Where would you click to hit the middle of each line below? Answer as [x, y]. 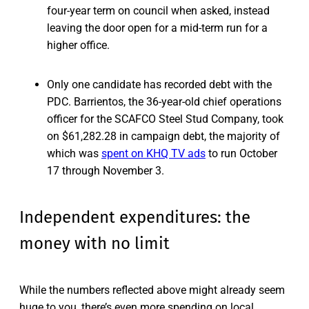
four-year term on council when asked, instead [158, 10]
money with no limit [94, 243]
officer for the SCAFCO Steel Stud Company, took [165, 119]
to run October [241, 153]
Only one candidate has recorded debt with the [159, 84]
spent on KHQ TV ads [153, 153]
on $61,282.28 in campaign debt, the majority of [163, 136]
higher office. [78, 45]
